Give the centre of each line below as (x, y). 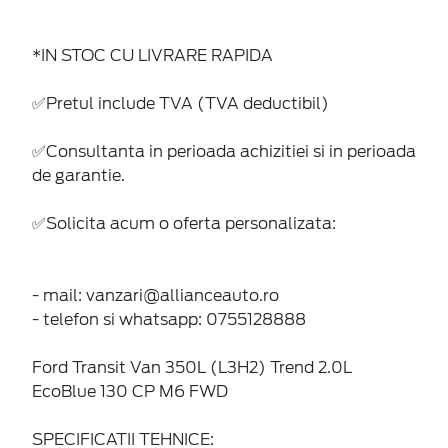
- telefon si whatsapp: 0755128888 (169, 319)
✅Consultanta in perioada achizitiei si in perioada (224, 151)
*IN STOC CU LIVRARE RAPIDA (152, 55)
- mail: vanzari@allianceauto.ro (155, 295)
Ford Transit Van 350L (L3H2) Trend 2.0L (192, 367)
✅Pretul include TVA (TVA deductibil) (180, 103)
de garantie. (78, 175)
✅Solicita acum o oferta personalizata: (184, 223)
